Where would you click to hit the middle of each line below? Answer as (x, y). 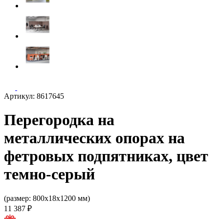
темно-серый (49, 174)
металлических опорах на (94, 138)
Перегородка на (59, 120)
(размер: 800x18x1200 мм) (47, 198)
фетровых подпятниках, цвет (106, 156)
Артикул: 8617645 (34, 96)
